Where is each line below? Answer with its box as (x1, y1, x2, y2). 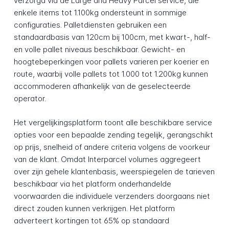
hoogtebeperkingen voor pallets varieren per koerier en (13, 57, 209, 67)
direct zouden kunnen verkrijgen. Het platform (13, 203, 175, 214)
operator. (13, 94, 46, 104)
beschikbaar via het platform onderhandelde (13, 179, 171, 189)
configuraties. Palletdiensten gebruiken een (13, 20, 167, 30)
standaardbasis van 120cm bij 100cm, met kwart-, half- (13, 32, 211, 42)
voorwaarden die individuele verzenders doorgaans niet (13, 191, 210, 201)
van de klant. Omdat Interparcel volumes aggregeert (13, 154, 201, 165)
